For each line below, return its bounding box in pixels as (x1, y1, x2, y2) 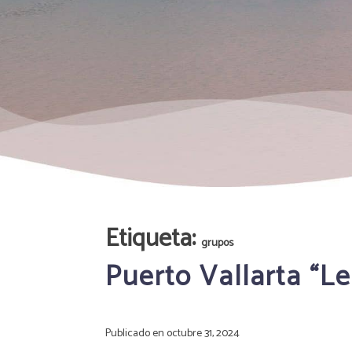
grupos (201, 233, 234, 252)
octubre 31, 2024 (167, 324, 240, 343)
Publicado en (105, 324, 167, 343)
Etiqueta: (105, 218, 202, 259)
